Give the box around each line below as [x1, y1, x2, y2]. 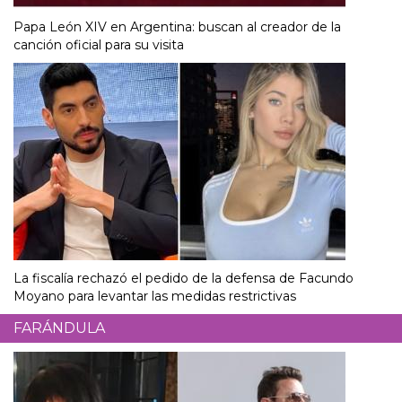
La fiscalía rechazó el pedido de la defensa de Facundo [13, 269, 354, 286]
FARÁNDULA [13, 319, 105, 336]
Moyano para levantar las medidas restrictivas [13, 287, 296, 304]
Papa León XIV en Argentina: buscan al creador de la [13, 18, 341, 35]
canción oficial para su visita [13, 36, 184, 53]
